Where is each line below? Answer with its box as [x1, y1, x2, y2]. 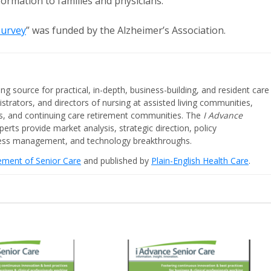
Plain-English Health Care [151, 155, 249, 166]
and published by [81, 155, 151, 166]
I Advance [203, 109, 243, 121]
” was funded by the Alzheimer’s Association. [26, 24, 226, 37]
